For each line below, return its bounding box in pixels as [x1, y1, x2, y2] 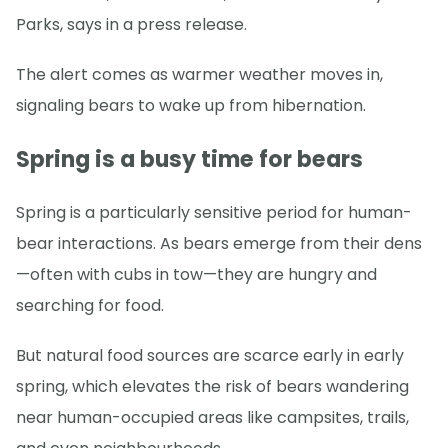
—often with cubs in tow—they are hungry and [16, 262, 377, 286]
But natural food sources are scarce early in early [16, 343, 404, 367]
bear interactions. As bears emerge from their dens [16, 231, 422, 255]
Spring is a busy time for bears [16, 143, 363, 175]
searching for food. [16, 293, 164, 317]
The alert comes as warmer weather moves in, [16, 63, 383, 87]
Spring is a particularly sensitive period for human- [16, 200, 412, 224]
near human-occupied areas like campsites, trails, [16, 405, 409, 429]
